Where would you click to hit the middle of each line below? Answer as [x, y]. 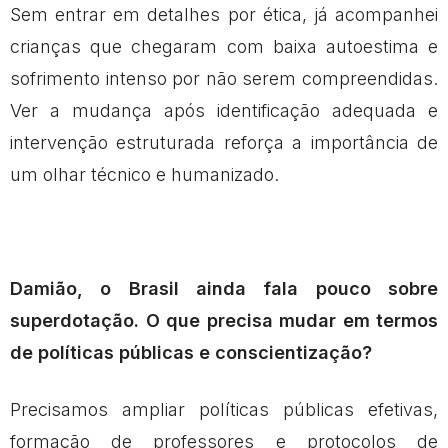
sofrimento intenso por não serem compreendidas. [224, 78]
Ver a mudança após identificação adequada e [224, 110]
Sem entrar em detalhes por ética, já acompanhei [224, 14]
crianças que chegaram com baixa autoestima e [224, 46]
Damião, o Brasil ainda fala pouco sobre [224, 288]
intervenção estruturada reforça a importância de [224, 142]
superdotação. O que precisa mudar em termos [224, 320]
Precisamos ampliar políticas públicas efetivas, [224, 409]
